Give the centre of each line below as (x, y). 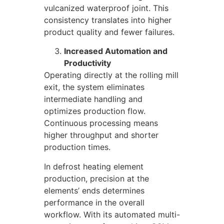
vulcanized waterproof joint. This (106, 8)
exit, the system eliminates (94, 87)
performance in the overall (94, 202)
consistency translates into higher (108, 20)
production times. (77, 147)
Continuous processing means (101, 123)
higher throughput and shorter (101, 135)
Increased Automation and (116, 51)
